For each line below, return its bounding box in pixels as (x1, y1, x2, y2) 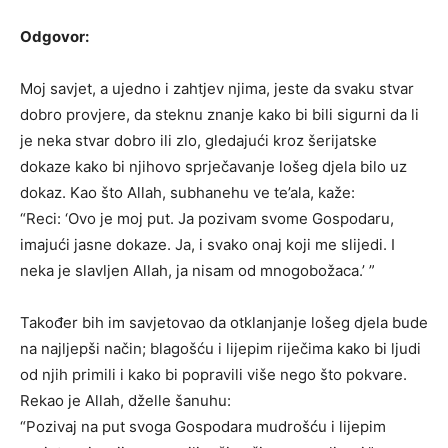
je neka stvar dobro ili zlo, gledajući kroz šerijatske (20, 130, 377, 150)
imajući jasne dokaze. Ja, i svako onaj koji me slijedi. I (20, 234, 395, 254)
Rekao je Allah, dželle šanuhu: (20, 390, 231, 410)
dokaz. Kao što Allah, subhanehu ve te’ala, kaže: (20, 182, 355, 202)
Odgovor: (20, 26, 89, 46)
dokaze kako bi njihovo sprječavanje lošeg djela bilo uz (20, 156, 407, 176)
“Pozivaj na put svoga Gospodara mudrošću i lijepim (20, 416, 386, 436)
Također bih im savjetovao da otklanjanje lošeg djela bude (20, 312, 428, 332)
